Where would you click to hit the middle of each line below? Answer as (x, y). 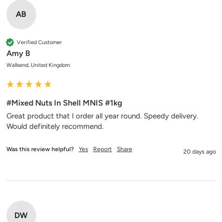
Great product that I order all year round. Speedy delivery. (102, 116)
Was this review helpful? (40, 149)
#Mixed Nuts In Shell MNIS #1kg (64, 103)
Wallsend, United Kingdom (38, 65)
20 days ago (199, 152)
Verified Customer (39, 42)
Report (102, 149)
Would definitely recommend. (56, 126)
